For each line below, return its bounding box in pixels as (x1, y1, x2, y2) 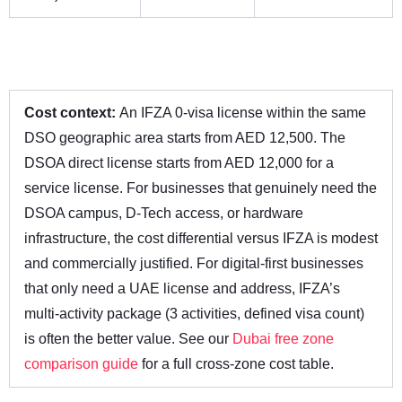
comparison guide (24, 356, 138, 372)
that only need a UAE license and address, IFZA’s (24, 281, 340, 297)
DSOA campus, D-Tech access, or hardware (24, 205, 303, 222)
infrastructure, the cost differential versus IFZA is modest (24, 231, 378, 247)
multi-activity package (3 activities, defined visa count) (24, 306, 364, 322)
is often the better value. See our (24, 331, 232, 347)
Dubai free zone (232, 331, 334, 347)
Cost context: (24, 105, 119, 121)
